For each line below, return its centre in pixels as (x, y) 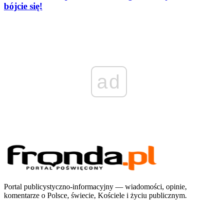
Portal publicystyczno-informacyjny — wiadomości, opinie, (95, 186)
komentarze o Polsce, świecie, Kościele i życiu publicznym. (95, 195)
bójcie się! (23, 6)
